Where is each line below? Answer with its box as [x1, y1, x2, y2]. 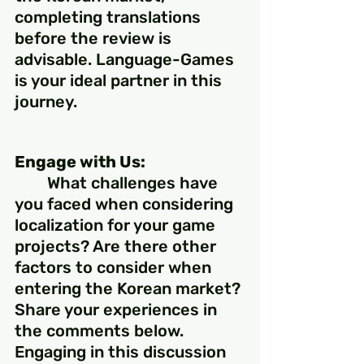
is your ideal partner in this [15, 71, 226, 91]
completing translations [15, 7, 205, 28]
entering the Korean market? [15, 279, 245, 299]
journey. [15, 92, 77, 112]
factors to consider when [15, 258, 215, 278]
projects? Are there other [15, 236, 220, 257]
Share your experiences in [15, 300, 221, 320]
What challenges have [15, 173, 47, 193]
